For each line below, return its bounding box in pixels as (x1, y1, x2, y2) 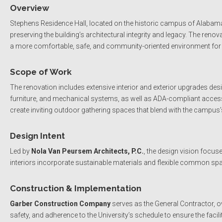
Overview (10, 3, 49, 13)
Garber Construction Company (10, 200, 111, 208)
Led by (10, 147, 31, 156)
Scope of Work (10, 67, 72, 77)
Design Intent (10, 131, 65, 141)
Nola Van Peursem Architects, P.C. (31, 147, 144, 156)
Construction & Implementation (10, 183, 141, 194)
